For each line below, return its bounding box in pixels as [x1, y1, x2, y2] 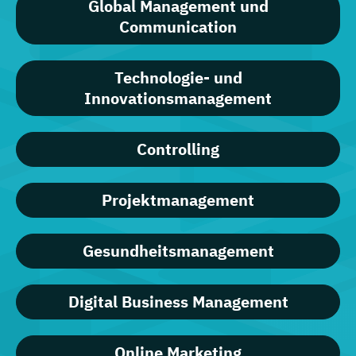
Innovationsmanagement [84, 87, 272, 110]
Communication [119, 16, 237, 38]
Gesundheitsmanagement [82, 240, 274, 262]
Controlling [137, 138, 219, 161]
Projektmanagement [102, 189, 254, 211]
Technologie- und [114, 67, 242, 89]
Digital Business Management [68, 291, 288, 313]
